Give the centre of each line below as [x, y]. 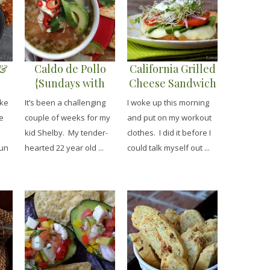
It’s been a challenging [65, 103]
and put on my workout [169, 118]
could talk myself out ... [168, 148]
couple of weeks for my [67, 118]
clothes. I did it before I [169, 133]
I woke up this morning [168, 103]
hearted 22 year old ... [64, 148]
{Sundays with [70, 83]
